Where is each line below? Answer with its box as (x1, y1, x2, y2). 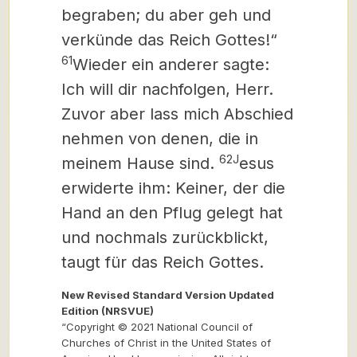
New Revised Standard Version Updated (61, 288, 274, 301)
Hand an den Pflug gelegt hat (61, 203, 283, 222)
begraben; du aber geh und (61, 6, 271, 25)
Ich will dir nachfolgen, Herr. (61, 80, 273, 99)
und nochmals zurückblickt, (61, 228, 269, 247)
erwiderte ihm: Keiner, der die (61, 178, 285, 198)
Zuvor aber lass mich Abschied (61, 104, 293, 124)
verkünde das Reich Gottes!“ (61, 30, 277, 49)
